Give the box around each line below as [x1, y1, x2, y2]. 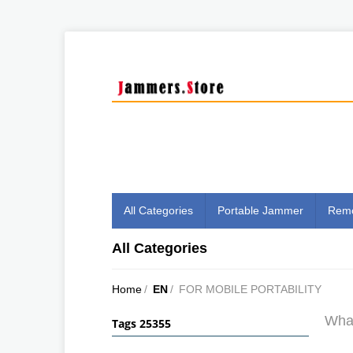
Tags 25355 [112, 315, 171, 331]
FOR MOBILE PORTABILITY [179, 282, 321, 295]
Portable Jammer [217, 203, 303, 217]
